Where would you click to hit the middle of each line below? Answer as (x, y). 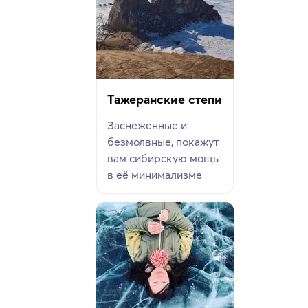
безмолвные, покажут (163, 142)
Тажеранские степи (165, 100)
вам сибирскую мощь (163, 158)
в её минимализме (155, 175)
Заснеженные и (147, 125)
